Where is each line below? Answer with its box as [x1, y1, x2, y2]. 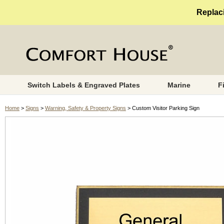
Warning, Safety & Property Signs [45, 105, 126, 111]
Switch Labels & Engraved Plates [27, 81, 140, 89]
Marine [167, 81, 190, 89]
